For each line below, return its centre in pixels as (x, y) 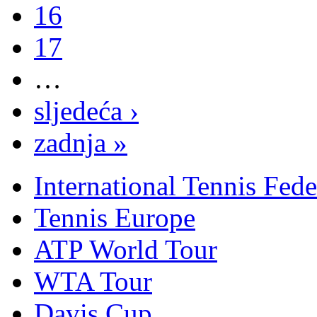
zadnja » (81, 142)
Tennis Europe (115, 217)
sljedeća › (86, 110)
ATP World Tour (126, 249)
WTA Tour (93, 281)
